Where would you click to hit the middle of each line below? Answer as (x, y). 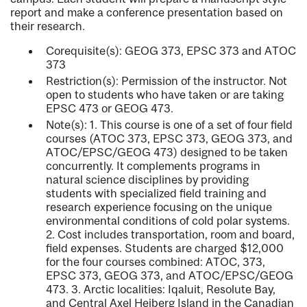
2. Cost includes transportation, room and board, (170, 235)
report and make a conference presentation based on (147, 13)
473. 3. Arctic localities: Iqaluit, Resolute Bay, (161, 290)
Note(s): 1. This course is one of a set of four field (169, 125)
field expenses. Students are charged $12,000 (165, 248)
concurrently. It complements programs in (153, 166)
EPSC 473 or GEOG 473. (110, 109)
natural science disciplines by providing (147, 180)
